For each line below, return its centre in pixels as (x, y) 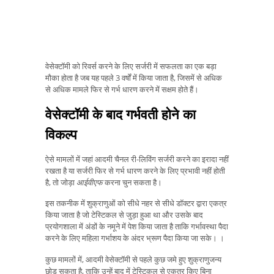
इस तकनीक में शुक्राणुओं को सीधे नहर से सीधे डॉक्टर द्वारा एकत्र (136, 203)
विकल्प (61, 134)
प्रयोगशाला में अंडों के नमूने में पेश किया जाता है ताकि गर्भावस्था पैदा (137, 227)
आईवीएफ (90, 182)
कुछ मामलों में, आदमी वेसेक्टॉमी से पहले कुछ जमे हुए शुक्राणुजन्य (133, 259)
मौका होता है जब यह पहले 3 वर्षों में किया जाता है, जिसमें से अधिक (134, 78)
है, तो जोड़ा (61, 182)
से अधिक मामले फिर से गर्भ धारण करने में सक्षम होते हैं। (122, 90)
